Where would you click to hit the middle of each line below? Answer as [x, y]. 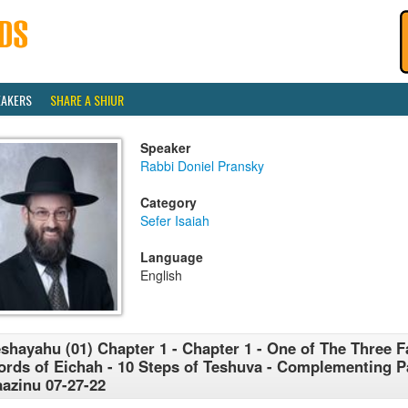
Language [172, 257]
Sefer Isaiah [175, 220]
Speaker [165, 148]
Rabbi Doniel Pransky [202, 166]
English [161, 275]
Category [168, 202]
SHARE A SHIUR [87, 100]
